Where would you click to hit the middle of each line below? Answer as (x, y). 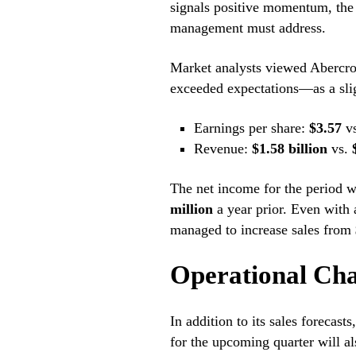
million (191, 209)
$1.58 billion (290, 149)
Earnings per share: (252, 128)
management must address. (248, 28)
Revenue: (223, 149)
